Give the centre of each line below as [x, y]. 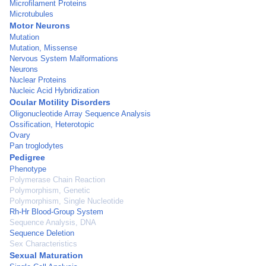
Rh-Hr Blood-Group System [56, 212]
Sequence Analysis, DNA [53, 222]
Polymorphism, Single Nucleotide [66, 201]
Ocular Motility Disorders [60, 102]
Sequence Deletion [42, 233]
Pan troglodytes [37, 146]
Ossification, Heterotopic [52, 124]
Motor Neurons [40, 26]
